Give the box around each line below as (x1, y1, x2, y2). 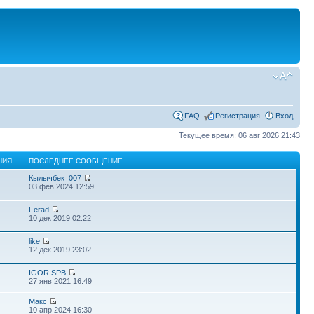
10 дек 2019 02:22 (29, 214, 92, 222)
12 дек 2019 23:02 (29, 245, 92, 254)
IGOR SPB (29, 268, 67, 277)
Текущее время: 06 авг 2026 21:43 (179, 130, 300, 139)
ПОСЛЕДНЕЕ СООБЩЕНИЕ (29, 157, 123, 165)
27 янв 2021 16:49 (29, 277, 93, 285)
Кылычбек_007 (29, 174, 82, 182)
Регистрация (215, 111, 260, 120)
